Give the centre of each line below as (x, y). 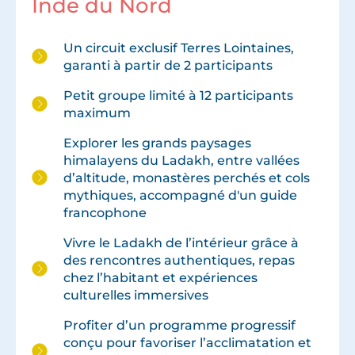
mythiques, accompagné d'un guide (180, 195)
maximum (97, 113)
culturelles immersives (136, 295)
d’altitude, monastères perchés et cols (187, 178)
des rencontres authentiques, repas (179, 260)
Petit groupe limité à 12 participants (178, 95)
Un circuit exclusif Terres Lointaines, (179, 48)
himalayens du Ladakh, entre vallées (181, 160)
